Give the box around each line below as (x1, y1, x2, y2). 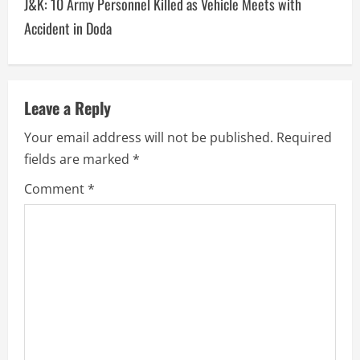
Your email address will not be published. (24, 129, 273, 147)
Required (276, 129, 332, 147)
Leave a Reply (24, 96, 111, 121)
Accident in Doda (24, 18, 112, 39)
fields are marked (24, 150, 133, 169)
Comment (24, 180, 88, 198)
